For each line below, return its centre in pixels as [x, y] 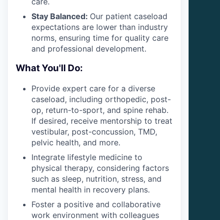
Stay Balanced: [61, 16]
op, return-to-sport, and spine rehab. [100, 110]
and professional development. [89, 48]
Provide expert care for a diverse [93, 89]
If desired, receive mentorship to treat [102, 121]
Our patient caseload [129, 16]
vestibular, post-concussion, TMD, [94, 132]
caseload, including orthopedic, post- [101, 99]
